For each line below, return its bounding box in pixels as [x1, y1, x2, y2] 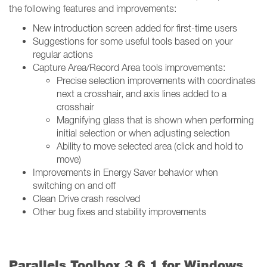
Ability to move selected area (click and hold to [57, 141, 243, 151]
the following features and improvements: [9, 3, 176, 14]
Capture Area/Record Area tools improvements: [33, 62, 228, 73]
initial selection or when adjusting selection [57, 128, 230, 138]
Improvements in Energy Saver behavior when [33, 167, 218, 178]
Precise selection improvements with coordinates [57, 75, 256, 86]
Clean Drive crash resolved [33, 193, 142, 204]
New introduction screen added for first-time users [33, 23, 237, 33]
